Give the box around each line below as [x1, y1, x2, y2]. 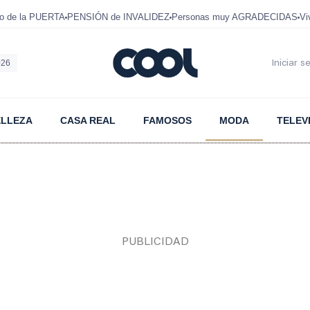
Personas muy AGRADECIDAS [172, 12, 298, 22]
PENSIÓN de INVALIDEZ [67, 12, 170, 22]
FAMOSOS [143, 115, 192, 126]
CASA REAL [60, 115, 116, 126]
